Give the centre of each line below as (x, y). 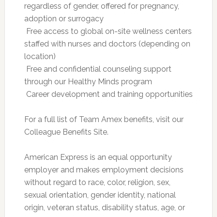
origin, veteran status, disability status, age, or (104, 207)
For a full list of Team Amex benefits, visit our (104, 119)
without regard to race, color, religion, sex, (97, 182)
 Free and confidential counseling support (98, 69)
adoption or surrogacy (64, 18)
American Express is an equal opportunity (98, 157)
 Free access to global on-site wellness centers (108, 31)
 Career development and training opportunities (108, 94)
